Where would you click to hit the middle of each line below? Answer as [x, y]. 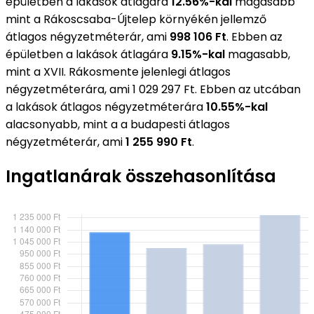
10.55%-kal [237, 107]
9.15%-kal [198, 54]
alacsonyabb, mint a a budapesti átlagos [118, 124]
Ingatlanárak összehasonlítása [141, 177]
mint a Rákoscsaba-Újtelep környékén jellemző [136, 19]
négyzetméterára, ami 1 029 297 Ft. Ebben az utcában [153, 89]
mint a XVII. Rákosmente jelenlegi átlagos [118, 71]
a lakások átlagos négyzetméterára [106, 107]
